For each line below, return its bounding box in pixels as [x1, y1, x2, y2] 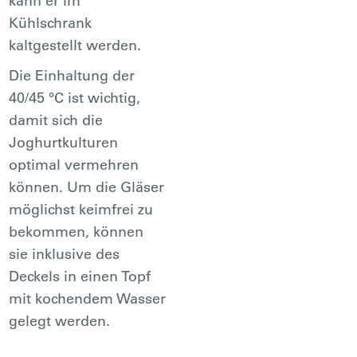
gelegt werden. [9, 311, 111, 330]
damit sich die [9, 110, 104, 129]
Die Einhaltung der [9, 65, 135, 84]
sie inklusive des [9, 244, 120, 263]
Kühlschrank [9, 13, 92, 32]
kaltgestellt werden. [9, 35, 142, 54]
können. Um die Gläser [9, 177, 165, 196]
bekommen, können [9, 222, 144, 241]
